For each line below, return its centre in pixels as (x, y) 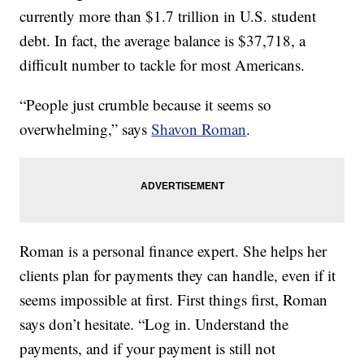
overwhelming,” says (86, 128)
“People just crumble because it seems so (146, 104)
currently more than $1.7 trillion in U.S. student (168, 15)
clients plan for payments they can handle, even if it (178, 275)
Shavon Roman (199, 128)
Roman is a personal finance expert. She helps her (173, 250)
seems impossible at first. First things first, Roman (174, 299)
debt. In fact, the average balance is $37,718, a (163, 40)
